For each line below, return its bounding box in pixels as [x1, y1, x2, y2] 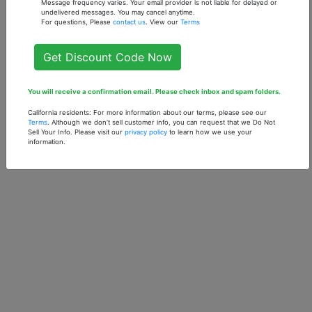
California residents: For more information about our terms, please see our [28, 109, 267, 116]
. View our [145, 18, 180, 26]
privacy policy [125, 128, 167, 136]
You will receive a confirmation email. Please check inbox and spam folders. [28, 88, 281, 95]
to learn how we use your [167, 128, 252, 136]
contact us [112, 18, 146, 26]
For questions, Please [40, 18, 113, 26]
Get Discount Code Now [43, 50, 172, 64]
